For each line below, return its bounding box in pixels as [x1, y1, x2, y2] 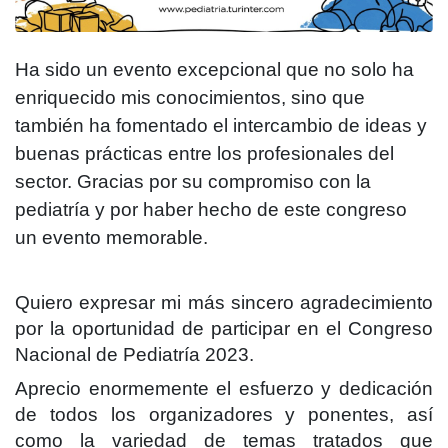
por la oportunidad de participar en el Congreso [15, 317, 433, 339]
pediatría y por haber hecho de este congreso [15, 198, 407, 220]
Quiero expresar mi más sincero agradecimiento [15, 291, 433, 313]
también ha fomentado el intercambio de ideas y [15, 114, 427, 136]
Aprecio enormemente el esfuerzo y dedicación [15, 377, 433, 399]
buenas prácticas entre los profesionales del [15, 142, 394, 164]
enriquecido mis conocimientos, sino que [15, 86, 365, 108]
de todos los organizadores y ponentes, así [15, 403, 433, 425]
